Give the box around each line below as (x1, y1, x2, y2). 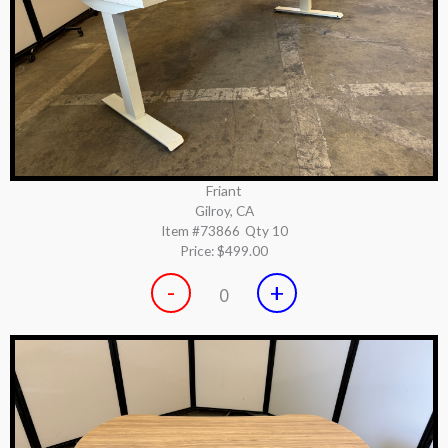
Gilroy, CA (194, 201, 254, 219)
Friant (206, 181, 242, 199)
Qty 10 (244, 221, 288, 239)
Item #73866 (160, 221, 240, 239)
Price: (180, 241, 217, 259)
